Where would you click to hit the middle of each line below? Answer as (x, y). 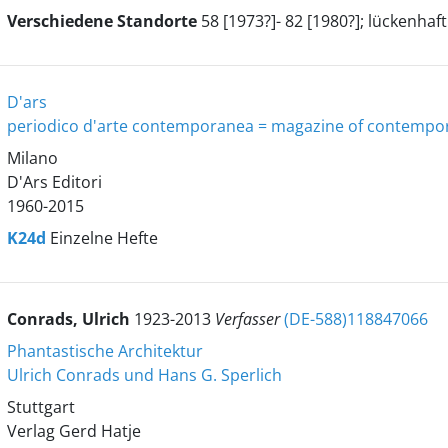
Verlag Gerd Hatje (73, 431)
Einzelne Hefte (103, 238)
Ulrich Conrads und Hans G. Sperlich (144, 375)
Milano (32, 158)
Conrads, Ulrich (70, 319)
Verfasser (249, 319)
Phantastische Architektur (104, 351)
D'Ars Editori (54, 182)
